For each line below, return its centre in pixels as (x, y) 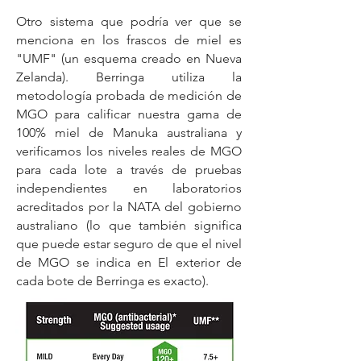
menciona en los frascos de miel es (129, 40)
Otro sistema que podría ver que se (129, 21)
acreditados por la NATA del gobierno (129, 207)
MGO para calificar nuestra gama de (129, 114)
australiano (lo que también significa (129, 225)
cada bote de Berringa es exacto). (112, 281)
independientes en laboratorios (129, 188)
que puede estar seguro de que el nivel (129, 244)
